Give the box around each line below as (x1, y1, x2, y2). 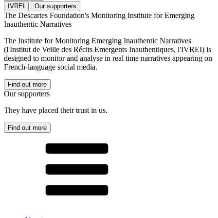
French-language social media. (4, 63, 97, 72)
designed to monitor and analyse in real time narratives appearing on (4, 54, 212, 63)
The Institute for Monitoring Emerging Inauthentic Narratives (4, 36, 191, 45)
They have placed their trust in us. (4, 106, 108, 115)
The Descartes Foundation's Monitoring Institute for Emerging (4, 11, 195, 20)
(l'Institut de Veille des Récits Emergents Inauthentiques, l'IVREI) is (4, 45, 211, 54)
